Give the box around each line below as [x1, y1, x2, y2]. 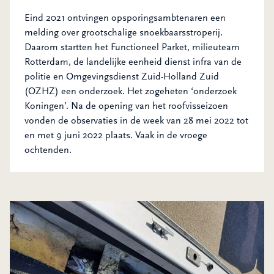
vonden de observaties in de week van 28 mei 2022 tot [24, 115, 248, 126]
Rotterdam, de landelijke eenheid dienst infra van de [24, 56, 242, 67]
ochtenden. [24, 144, 72, 155]
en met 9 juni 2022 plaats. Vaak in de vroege [24, 130, 207, 141]
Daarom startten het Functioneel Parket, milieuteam [24, 42, 240, 53]
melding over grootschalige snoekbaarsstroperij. [24, 27, 223, 38]
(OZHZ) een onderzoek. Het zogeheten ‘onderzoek [24, 86, 237, 97]
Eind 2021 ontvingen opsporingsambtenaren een [24, 12, 226, 23]
